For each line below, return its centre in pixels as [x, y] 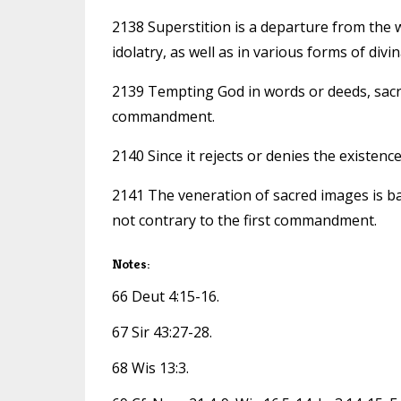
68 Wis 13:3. [150, 367]
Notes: [130, 263]
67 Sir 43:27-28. [162, 332]
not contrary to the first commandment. [244, 220]
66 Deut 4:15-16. [165, 296]
